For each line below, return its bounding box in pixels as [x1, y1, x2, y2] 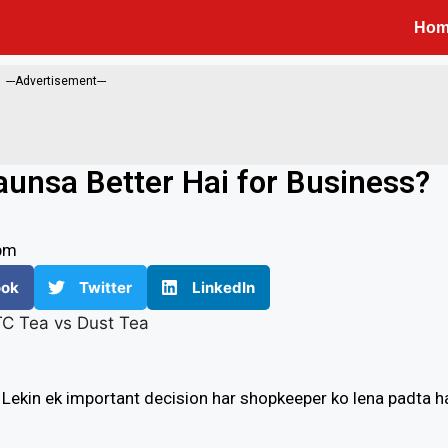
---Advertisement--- [6, 74, 106, 88]
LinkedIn [192, 277, 255, 297]
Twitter [79, 277, 132, 297]
